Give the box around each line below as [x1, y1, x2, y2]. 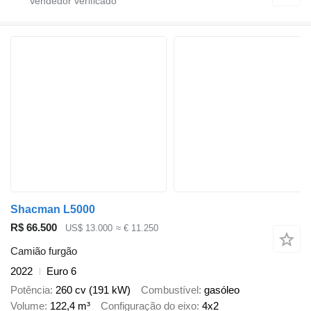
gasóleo [204, 283, 239, 296]
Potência [10, 283, 50, 296]
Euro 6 [47, 265, 76, 278]
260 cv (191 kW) [56, 283, 131, 296]
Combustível [141, 283, 199, 296]
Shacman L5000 [10, 203, 95, 215]
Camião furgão [10, 245, 77, 258]
